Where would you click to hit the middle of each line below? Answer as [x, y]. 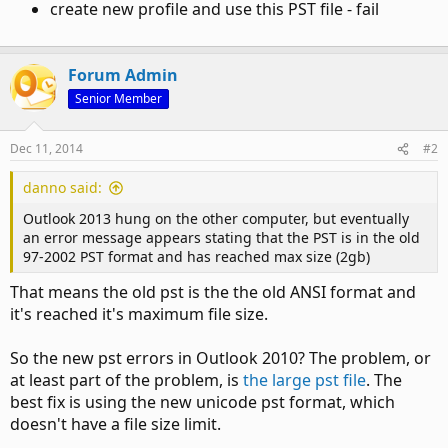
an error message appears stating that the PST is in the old [221, 237]
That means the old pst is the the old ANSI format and [213, 292]
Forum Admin [123, 75]
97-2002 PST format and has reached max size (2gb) [196, 256]
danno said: [62, 187]
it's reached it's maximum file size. [139, 314]
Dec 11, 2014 [46, 148]
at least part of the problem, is [126, 380]
